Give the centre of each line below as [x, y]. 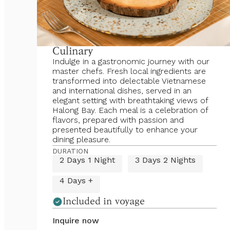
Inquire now [76, 221]
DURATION [70, 151]
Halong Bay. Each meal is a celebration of [130, 110]
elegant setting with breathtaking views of [130, 100]
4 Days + [76, 180]
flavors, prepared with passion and [118, 120]
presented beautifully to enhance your [125, 130]
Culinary [73, 51]
